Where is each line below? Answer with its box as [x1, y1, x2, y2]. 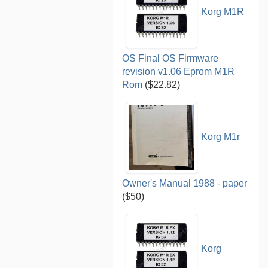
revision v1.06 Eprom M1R [122, 66, 235, 77]
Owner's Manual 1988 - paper [122, 178, 248, 188]
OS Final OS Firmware [122, 53, 219, 63]
